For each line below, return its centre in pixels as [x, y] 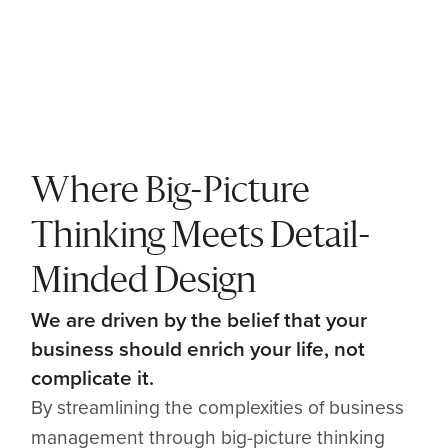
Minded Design [144, 282]
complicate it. [93, 377]
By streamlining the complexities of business [218, 406]
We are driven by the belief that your [199, 319]
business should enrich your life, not [198, 348]
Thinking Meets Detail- [201, 237]
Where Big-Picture [171, 192]
